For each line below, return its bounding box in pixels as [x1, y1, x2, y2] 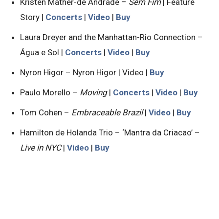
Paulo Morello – [20, 87, 80, 97]
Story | [20, 12, 45, 22]
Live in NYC [20, 142, 61, 153]
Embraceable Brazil [71, 107, 143, 117]
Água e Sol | [20, 47, 65, 57]
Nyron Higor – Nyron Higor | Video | [20, 67, 150, 77]
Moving [80, 87, 107, 97]
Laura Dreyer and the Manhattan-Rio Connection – [20, 32, 203, 42]
